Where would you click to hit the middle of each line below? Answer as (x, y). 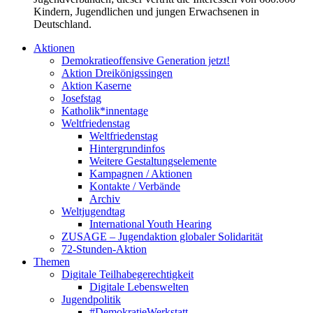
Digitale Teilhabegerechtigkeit (128, 274)
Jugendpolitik (91, 299)
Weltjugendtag (93, 211)
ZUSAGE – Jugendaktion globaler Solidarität (162, 236)
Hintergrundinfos (127, 148)
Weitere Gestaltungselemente (153, 161)
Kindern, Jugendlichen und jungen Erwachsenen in (146, 11)
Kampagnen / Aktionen (141, 173)
